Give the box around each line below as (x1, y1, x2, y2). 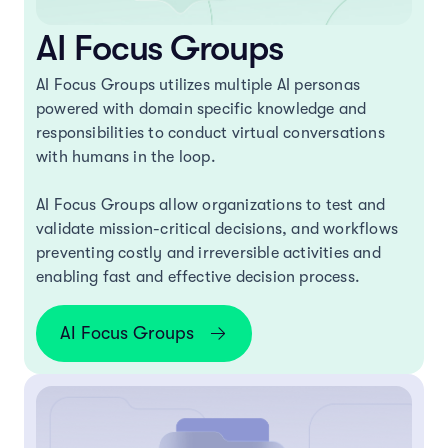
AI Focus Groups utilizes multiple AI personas (36, 75, 361, 94)
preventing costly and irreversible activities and (36, 243, 381, 262)
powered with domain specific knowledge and (36, 99, 367, 118)
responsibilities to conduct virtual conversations (36, 123, 385, 142)
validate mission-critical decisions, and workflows (36, 219, 399, 238)
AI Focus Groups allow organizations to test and (36, 195, 386, 214)
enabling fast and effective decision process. (36, 267, 361, 286)
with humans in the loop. (36, 147, 216, 166)
